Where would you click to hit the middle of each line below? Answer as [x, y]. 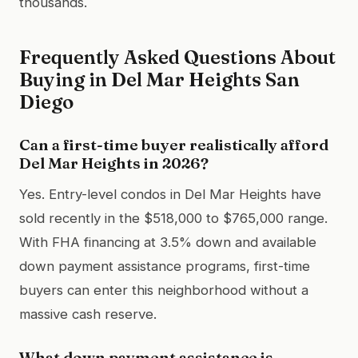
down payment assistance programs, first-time [165, 266]
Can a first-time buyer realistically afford [174, 144]
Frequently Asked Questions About [177, 57]
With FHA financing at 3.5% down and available [168, 242]
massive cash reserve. [88, 314]
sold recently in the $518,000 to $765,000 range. [173, 218]
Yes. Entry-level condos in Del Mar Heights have [170, 194]
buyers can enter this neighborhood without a [164, 290]
